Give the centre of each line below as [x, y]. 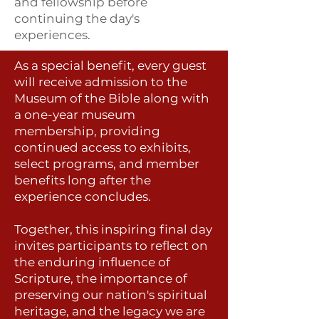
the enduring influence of [92, 262]
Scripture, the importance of [101, 279]
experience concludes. [83, 197]
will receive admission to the [101, 82]
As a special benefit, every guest [110, 66]
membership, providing [87, 131]
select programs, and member [107, 164]
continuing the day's [77, 19]
